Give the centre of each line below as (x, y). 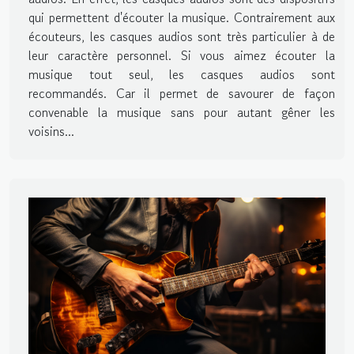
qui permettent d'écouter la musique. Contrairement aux (182, 18)
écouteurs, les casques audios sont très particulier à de (182, 37)
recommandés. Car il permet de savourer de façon (182, 94)
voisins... (51, 132)
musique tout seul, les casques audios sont (182, 75)
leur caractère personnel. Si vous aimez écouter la (182, 56)
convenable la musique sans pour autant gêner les (182, 113)
